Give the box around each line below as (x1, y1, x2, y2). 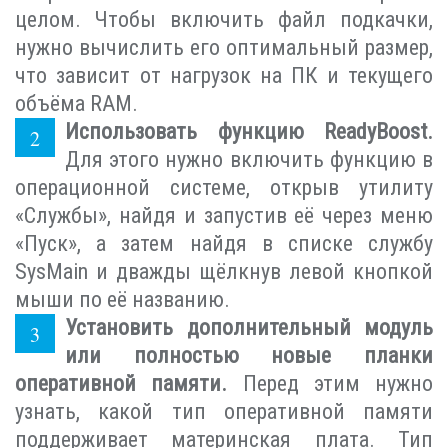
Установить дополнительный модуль (65, 314, 433, 340)
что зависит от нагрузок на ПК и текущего (15, 62, 433, 88)
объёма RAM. (15, 90, 138, 116)
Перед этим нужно (227, 370, 433, 396)
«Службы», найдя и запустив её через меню (15, 202, 433, 228)
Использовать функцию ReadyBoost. (65, 118, 433, 144)
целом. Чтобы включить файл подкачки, (15, 6, 433, 32)
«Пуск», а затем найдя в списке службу (15, 230, 433, 256)
